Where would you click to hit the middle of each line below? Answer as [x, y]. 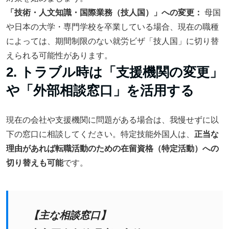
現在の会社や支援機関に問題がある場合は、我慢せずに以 [112, 120]
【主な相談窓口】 [70, 215]
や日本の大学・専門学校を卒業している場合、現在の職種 [112, 27]
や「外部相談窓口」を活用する [100, 90]
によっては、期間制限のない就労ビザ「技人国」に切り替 [112, 41]
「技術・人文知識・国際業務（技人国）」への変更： [104, 13]
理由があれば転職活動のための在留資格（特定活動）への [112, 148]
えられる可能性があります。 [59, 55]
